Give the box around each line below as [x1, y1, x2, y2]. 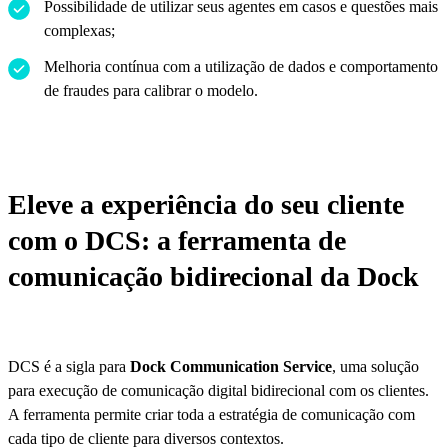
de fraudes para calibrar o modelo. [44, 82, 258, 100]
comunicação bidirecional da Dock [8, 261, 419, 293]
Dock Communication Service [130, 358, 332, 376]
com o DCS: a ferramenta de [8, 225, 346, 257]
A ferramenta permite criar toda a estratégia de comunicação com [8, 406, 415, 424]
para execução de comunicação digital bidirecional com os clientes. [8, 382, 429, 400]
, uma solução [332, 358, 419, 376]
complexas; [44, 22, 115, 40]
